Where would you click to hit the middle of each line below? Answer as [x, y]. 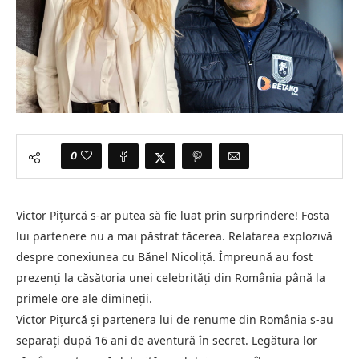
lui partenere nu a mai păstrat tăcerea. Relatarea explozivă [174, 236]
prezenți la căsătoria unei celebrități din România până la [171, 277]
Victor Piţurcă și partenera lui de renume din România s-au [175, 319]
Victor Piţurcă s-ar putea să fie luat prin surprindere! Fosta [173, 215]
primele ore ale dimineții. [84, 298]
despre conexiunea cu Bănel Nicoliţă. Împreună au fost [164, 256]
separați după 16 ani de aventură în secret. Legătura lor [167, 340]
